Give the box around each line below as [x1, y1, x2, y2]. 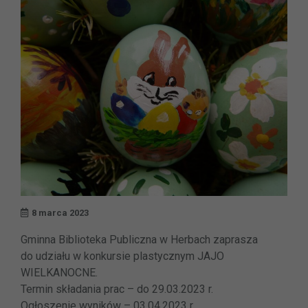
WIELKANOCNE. [21, 266, 98, 280]
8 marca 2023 [32, 208, 89, 219]
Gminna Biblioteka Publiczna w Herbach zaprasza [21, 233, 258, 247]
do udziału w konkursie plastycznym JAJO [21, 250, 224, 263]
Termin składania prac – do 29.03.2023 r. [21, 283, 213, 296]
